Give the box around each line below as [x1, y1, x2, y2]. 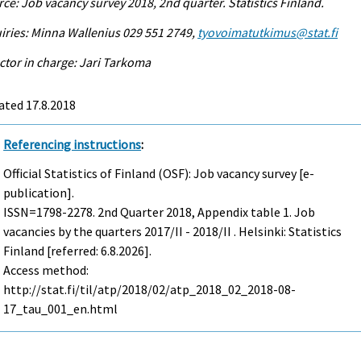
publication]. [3, 185, 75, 201]
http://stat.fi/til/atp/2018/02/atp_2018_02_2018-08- [3, 281, 297, 298]
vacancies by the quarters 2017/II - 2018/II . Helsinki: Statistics [3, 223, 342, 240]
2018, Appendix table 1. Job [164, 204, 316, 221]
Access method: [3, 262, 89, 279]
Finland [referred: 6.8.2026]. [3, 243, 152, 259]
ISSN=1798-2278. [3, 204, 98, 221]
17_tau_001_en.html [3, 301, 118, 317]
